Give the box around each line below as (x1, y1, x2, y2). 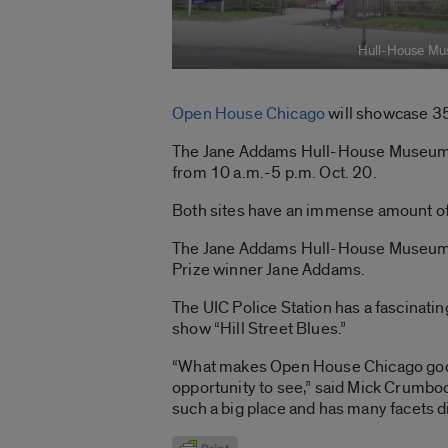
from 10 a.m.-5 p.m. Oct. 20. (172, 161, 377, 183)
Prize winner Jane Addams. (172, 258, 366, 280)
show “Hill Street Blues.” (172, 317, 347, 339)
